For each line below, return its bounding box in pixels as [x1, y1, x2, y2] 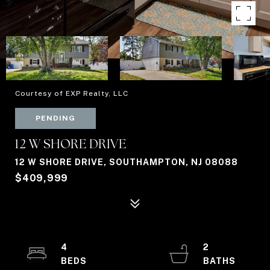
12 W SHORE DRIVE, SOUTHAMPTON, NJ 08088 [15, 157, 238, 167]
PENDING [36, 114, 75, 122]
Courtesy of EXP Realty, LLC [15, 89, 128, 98]
